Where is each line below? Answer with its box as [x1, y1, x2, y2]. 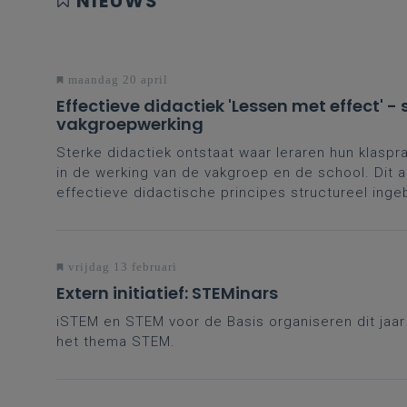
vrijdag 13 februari [65, 259, 177, 273]
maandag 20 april [65, 72, 168, 86]
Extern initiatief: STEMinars [56, 281, 278, 304]
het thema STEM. [56, 333, 175, 350]
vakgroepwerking [56, 112, 203, 135]
